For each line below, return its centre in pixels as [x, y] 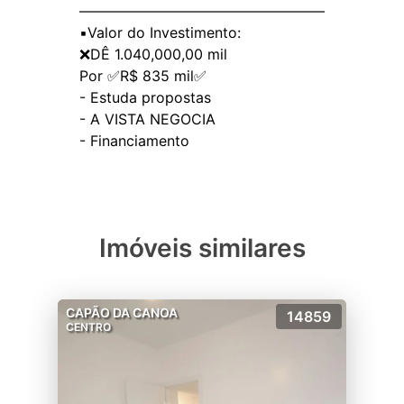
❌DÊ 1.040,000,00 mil [153, 54]
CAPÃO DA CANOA [122, 312]
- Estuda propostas [145, 97]
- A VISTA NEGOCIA [147, 119]
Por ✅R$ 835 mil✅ [143, 76]
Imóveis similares [202, 248]
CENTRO [88, 327]
